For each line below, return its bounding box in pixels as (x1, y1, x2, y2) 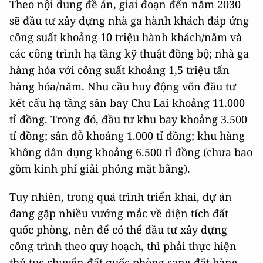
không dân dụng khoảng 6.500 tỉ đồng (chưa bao (9, 145, 252, 160)
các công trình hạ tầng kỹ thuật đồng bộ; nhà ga (9, 46, 249, 61)
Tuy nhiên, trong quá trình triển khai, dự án (9, 190, 232, 204)
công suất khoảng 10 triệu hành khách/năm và (9, 30, 242, 45)
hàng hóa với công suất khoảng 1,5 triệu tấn (9, 63, 230, 77)
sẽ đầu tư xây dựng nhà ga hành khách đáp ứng (9, 14, 249, 28)
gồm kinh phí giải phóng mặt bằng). (9, 161, 190, 176)
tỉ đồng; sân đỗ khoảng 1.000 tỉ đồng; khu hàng (9, 129, 245, 143)
